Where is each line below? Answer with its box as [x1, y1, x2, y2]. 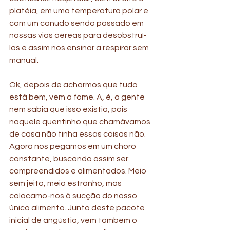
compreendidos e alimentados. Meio [9, 167, 148, 176]
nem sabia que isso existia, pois [9, 105, 129, 114]
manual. [9, 56, 39, 65]
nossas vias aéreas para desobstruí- [9, 31, 147, 40]
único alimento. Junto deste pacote [9, 204, 146, 213]
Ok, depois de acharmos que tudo [9, 81, 139, 89]
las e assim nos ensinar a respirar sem [9, 44, 150, 52]
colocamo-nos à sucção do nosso [9, 191, 139, 200]
